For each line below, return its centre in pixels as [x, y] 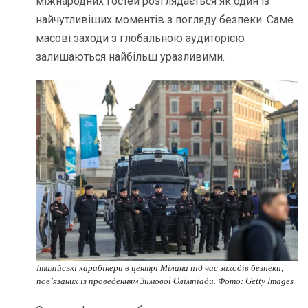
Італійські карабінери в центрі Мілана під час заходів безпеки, [159, 267]
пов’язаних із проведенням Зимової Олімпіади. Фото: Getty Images [165, 280]
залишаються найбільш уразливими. [131, 56]
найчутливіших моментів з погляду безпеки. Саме [165, 19]
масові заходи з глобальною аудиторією [141, 38]
